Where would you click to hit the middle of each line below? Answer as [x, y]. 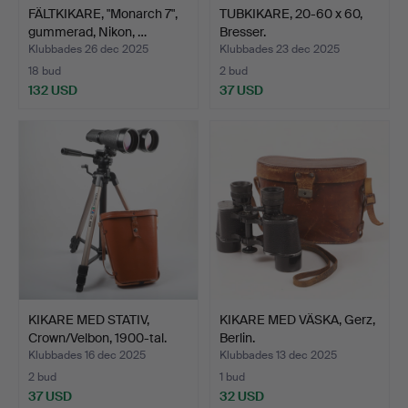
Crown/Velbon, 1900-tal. [97, 337]
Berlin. [237, 337]
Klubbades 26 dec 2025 [88, 49]
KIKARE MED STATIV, [89, 319]
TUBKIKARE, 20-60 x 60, [291, 13]
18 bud [45, 71]
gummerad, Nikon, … [87, 31]
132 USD [53, 90]
